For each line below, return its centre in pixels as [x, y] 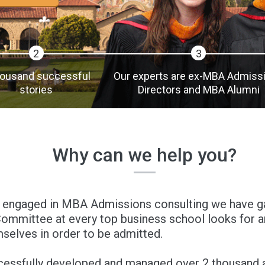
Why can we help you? [144, 155]
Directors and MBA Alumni [198, 90]
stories [36, 90]
